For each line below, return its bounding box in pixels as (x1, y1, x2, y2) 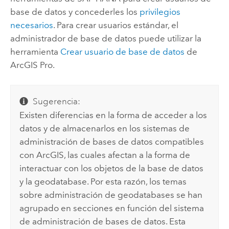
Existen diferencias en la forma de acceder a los (19, 109, 208, 120)
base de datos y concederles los (10, 7, 140, 17)
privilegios (139, 7, 180, 17)
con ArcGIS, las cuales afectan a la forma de (19, 149, 191, 160)
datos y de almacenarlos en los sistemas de (19, 123, 190, 133)
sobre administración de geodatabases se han (19, 189, 203, 200)
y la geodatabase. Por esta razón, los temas (19, 176, 187, 187)
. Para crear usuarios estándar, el (53, 20, 178, 30)
